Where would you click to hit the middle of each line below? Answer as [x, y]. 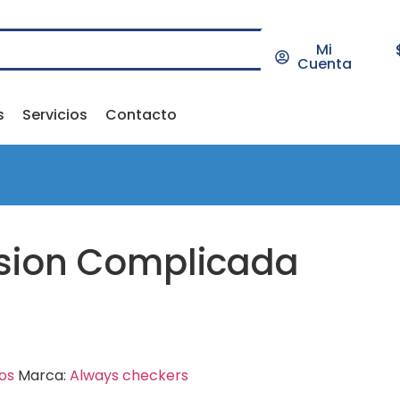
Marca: [43, 375]
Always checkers [129, 375]
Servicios [54, 115]
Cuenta [324, 64]
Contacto [141, 115]
